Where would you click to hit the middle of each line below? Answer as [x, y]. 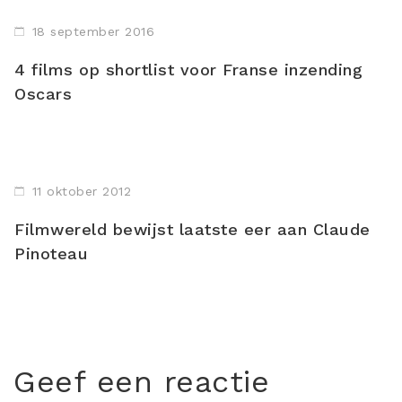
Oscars [43, 94]
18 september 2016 [93, 31]
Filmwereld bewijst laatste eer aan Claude [192, 229]
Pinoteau [51, 253]
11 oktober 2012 [81, 191]
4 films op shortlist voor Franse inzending [188, 70]
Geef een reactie [141, 381]
